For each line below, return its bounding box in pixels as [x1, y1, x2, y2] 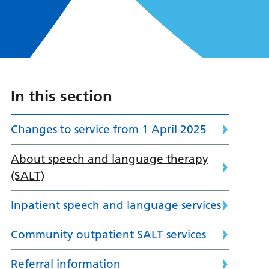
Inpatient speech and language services [10, 198, 221, 213]
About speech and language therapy [10, 152, 208, 166]
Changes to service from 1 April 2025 [10, 122, 207, 137]
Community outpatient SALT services [10, 228, 206, 242]
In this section [10, 86, 112, 106]
